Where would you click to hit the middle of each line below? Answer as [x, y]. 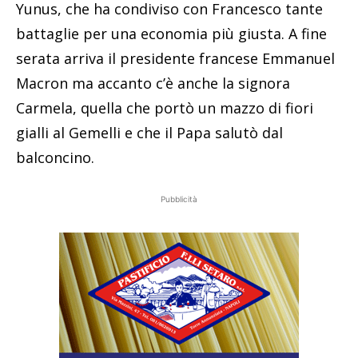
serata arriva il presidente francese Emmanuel [175, 58]
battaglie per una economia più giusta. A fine [171, 33]
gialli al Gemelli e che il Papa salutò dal [149, 132]
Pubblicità [179, 199]
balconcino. [55, 157]
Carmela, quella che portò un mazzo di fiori [165, 107]
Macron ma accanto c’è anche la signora [153, 83]
